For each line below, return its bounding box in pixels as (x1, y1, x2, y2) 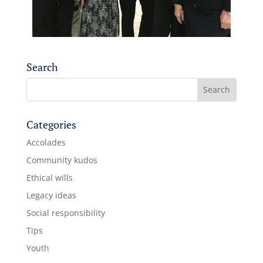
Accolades (26, 136, 66, 148)
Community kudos (26, 154, 97, 166)
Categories (26, 117, 76, 131)
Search (26, 59, 58, 74)
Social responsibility (26, 207, 105, 218)
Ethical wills (26, 171, 73, 183)
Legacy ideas (26, 189, 76, 201)
